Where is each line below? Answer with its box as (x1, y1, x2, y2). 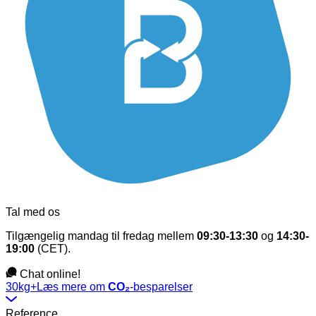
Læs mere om (37, 281, 108, 293)
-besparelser (130, 281, 193, 293)
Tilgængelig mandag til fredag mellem (6, 230, 197, 242)
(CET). (35, 243, 71, 255)
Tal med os (6, 206, 60, 218)
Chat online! (20, 268, 80, 280)
